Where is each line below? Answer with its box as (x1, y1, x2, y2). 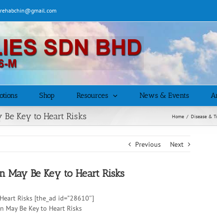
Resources (77, 91, 108, 100)
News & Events (139, 91, 189, 100)
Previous (135, 140, 161, 149)
